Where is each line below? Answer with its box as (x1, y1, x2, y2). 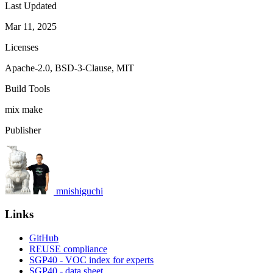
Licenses (5, 41, 38, 52)
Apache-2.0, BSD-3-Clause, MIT (5, 62, 134, 73)
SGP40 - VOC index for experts (29, 255, 154, 266)
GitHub (29, 233, 58, 244)
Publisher (5, 124, 41, 135)
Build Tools (5, 83, 50, 94)
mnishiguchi (56, 185, 103, 196)
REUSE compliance (29, 244, 107, 255)
